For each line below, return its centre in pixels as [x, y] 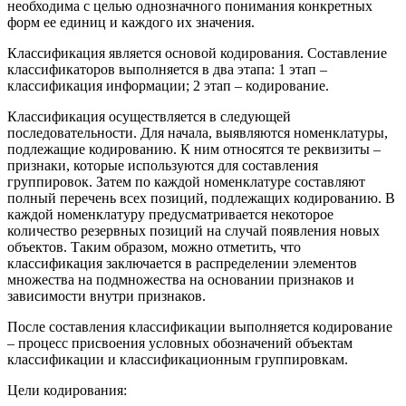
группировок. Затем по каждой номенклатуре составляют [186, 182]
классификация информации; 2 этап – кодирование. [168, 86]
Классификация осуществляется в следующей [149, 117]
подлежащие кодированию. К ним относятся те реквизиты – [194, 150]
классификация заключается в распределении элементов [182, 264]
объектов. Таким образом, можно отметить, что [154, 247]
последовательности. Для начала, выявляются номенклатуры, [198, 133]
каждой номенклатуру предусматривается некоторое [170, 215]
